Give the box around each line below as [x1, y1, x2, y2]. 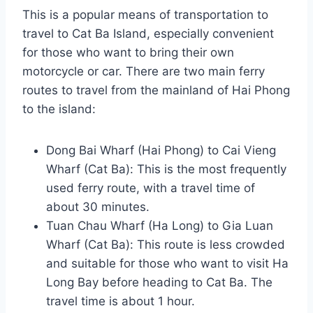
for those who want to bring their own [22, 45, 234, 59]
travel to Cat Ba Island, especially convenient [22, 26, 274, 41]
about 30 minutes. [46, 199, 150, 214]
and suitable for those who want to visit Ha [46, 256, 289, 270]
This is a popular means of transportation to [22, 7, 268, 22]
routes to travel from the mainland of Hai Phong [22, 82, 290, 97]
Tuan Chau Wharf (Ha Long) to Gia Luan [46, 218, 273, 233]
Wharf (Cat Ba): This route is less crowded [46, 237, 285, 252]
